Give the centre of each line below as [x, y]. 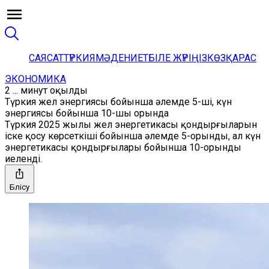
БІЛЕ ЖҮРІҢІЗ [178, 58]
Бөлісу [20, 187]
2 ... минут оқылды [46, 90]
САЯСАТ [46, 58]
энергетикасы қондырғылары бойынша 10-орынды [123, 147]
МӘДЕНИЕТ [122, 58]
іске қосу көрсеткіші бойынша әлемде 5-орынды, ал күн [133, 136]
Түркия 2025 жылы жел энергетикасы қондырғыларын [131, 125]
